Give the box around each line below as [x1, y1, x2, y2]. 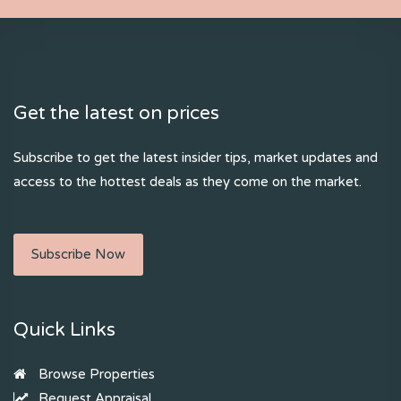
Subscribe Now [31, 246, 125, 263]
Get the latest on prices [13, 102, 219, 125]
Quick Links [13, 319, 115, 342]
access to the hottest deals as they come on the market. [13, 174, 362, 191]
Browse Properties [35, 366, 155, 383]
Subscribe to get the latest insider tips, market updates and [13, 149, 378, 166]
